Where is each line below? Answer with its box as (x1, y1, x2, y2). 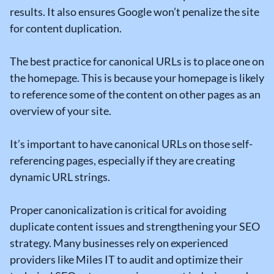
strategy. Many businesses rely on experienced (10, 235, 228, 250)
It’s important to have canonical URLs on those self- (10, 136, 253, 150)
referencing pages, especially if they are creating (10, 153, 235, 167)
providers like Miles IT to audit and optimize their (10, 252, 243, 266)
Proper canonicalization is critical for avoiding (10, 202, 226, 217)
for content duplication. (10, 21, 122, 35)
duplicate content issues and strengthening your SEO (10, 219, 260, 233)
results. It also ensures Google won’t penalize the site (10, 4, 259, 18)
